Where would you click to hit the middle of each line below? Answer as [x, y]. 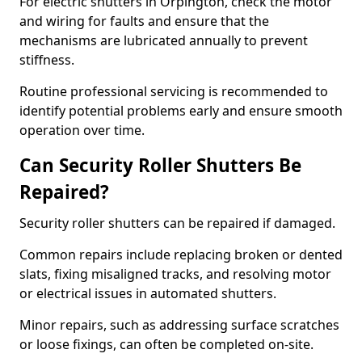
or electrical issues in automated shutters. [149, 293]
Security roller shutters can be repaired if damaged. [179, 223]
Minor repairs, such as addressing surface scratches [179, 325]
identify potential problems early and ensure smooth [181, 111]
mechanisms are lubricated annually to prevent [164, 40]
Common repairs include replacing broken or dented [181, 255]
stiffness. [48, 60]
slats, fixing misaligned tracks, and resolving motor [175, 274]
